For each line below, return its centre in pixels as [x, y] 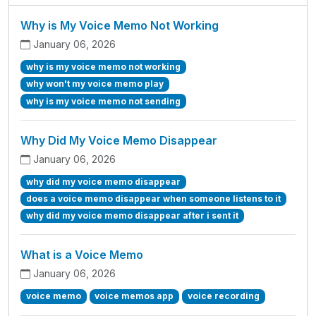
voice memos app [134, 296]
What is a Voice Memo [82, 255]
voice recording [223, 296]
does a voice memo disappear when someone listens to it [153, 199]
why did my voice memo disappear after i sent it [132, 216]
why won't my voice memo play [95, 84]
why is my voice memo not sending [103, 101]
